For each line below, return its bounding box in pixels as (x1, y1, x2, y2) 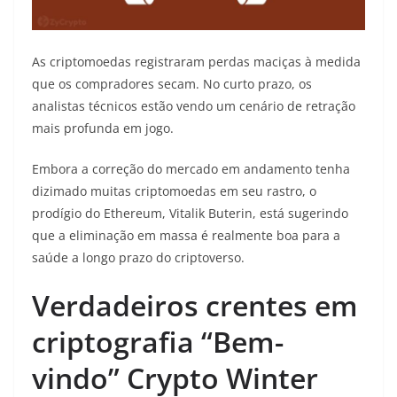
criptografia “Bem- (32, 323, 284, 362)
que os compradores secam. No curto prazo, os (32, 75, 312, 93)
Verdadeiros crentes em (32, 286, 358, 325)
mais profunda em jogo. (32, 120, 174, 137)
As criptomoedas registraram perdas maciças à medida (32, 53, 361, 71)
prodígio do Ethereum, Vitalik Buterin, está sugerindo (32, 205, 348, 222)
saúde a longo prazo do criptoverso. (32, 249, 245, 267)
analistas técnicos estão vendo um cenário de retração (32, 97, 355, 115)
